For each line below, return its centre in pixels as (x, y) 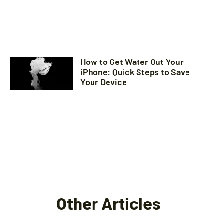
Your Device (103, 82)
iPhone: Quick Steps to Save (135, 71)
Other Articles (108, 203)
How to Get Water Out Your (132, 61)
